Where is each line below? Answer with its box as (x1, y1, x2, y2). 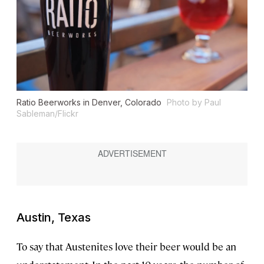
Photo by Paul (167, 97, 221, 108)
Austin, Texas (16, 210, 91, 225)
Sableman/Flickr (16, 108, 78, 119)
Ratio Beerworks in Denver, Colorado (16, 97, 164, 108)
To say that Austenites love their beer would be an (16, 240, 236, 253)
